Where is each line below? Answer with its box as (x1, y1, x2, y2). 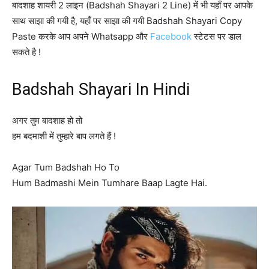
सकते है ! (12, 46, 41, 58)
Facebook (150, 31, 192, 42)
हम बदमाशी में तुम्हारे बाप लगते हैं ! (12, 130, 116, 142)
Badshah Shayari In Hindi (12, 80, 190, 99)
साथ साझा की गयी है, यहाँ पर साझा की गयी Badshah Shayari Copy (12, 15, 242, 26)
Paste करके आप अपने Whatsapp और (12, 31, 150, 42)
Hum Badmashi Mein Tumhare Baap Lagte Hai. (12, 177, 207, 189)
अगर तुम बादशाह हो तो (12, 115, 82, 126)
